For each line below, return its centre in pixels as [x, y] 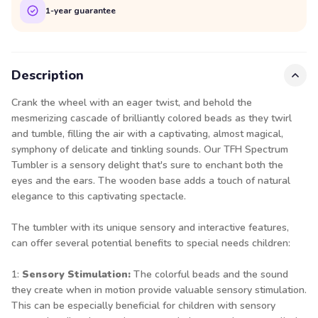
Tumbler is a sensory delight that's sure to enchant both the [147, 165]
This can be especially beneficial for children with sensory [143, 306]
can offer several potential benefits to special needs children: [151, 243]
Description [48, 75]
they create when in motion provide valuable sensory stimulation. [159, 290]
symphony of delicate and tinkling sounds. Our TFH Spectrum [150, 149]
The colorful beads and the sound [209, 274]
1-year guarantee [81, 10]
